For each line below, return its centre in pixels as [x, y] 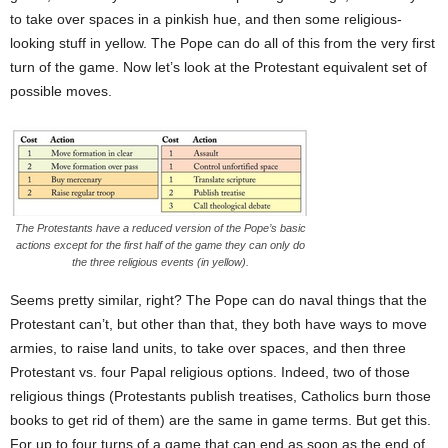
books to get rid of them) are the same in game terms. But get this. [220, 420]
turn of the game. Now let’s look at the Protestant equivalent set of [218, 67]
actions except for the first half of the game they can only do [160, 245]
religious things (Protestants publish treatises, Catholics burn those [220, 396]
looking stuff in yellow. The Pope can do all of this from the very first [222, 43]
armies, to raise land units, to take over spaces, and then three [208, 348]
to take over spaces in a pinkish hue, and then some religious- [206, 19]
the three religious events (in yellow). [160, 262]
